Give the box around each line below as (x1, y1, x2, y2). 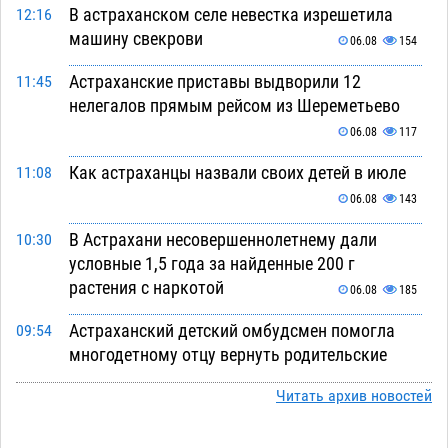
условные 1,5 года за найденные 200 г (68, 253, 355, 275)
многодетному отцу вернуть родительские (68, 344, 387, 366)
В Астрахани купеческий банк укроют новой (68, 411, 401, 433)
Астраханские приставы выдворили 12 (68, 71, 361, 93)
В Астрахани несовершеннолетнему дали (68, 229, 377, 251)
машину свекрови (68, 28, 203, 50)
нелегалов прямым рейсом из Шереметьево (68, 95, 400, 117)
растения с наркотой (68, 277, 224, 299)
